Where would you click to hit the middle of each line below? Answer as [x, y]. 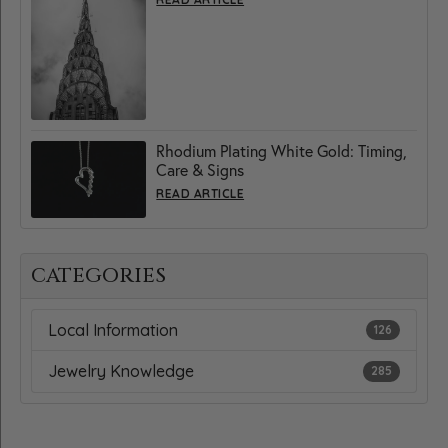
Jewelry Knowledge [121, 371]
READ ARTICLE [200, 194]
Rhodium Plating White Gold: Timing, [282, 151]
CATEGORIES [98, 275]
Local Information [113, 330]
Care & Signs [200, 170]
